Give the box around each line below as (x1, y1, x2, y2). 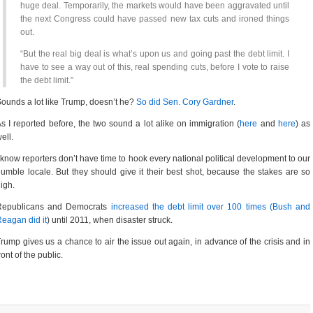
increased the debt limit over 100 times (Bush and (110, 202, 311, 212)
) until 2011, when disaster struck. (47, 215, 173, 225)
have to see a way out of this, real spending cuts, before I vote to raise (20, 62, 289, 72)
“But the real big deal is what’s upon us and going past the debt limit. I (20, 49, 289, 59)
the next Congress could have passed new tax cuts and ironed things (20, 14, 289, 24)
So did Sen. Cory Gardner (136, 97, 233, 107)
